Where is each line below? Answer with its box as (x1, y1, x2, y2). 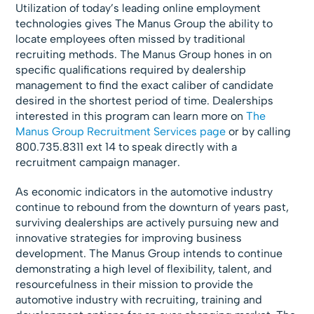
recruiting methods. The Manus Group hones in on (15, 48, 273, 61)
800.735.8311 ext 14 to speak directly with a (15, 140, 238, 153)
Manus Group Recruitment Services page (15, 125, 226, 138)
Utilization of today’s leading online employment (15, 1, 261, 15)
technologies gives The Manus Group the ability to (15, 17, 273, 30)
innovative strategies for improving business (15, 231, 243, 245)
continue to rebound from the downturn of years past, (15, 200, 289, 214)
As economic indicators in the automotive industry (15, 185, 273, 198)
